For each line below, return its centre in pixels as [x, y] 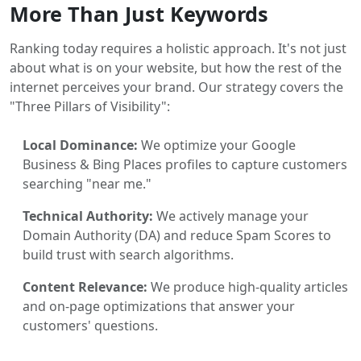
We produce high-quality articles [248, 286]
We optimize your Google [217, 145]
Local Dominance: [80, 145]
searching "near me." [87, 183]
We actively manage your [231, 216]
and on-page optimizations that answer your [159, 306]
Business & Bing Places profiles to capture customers [185, 164]
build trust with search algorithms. [128, 254]
